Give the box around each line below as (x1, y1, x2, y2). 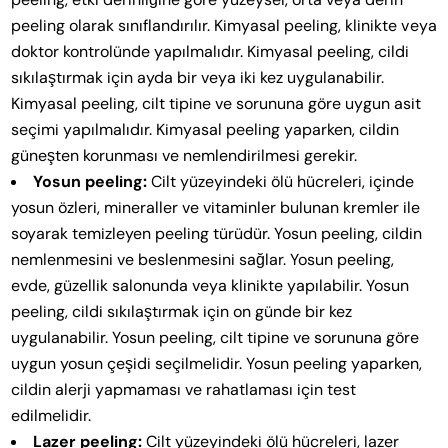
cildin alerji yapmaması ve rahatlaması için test (11, 379, 357, 401)
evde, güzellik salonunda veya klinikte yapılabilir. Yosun (11, 275, 410, 297)
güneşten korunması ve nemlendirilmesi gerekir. (11, 145, 358, 167)
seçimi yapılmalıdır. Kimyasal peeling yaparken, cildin (11, 119, 400, 141)
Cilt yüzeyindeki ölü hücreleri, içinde (147, 171, 415, 193)
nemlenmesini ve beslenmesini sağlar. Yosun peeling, (11, 249, 395, 271)
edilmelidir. (11, 405, 92, 427)
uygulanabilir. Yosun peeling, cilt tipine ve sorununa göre (11, 327, 420, 349)
